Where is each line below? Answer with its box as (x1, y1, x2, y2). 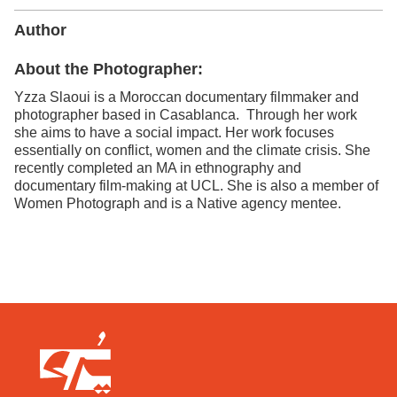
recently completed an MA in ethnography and (14, 160, 301, 175)
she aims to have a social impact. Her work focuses (14, 124, 334, 140)
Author (14, 20, 66, 39)
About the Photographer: (14, 59, 203, 78)
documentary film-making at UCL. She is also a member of (14, 177, 378, 193)
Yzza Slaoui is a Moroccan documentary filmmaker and (14, 89, 359, 105)
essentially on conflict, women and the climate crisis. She (14, 142, 370, 158)
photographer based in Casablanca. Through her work (14, 106, 357, 122)
